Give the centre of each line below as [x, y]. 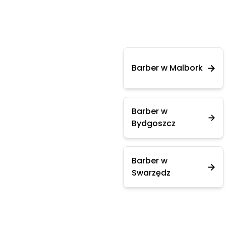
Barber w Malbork [167, 68]
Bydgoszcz [154, 123]
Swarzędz [151, 173]
